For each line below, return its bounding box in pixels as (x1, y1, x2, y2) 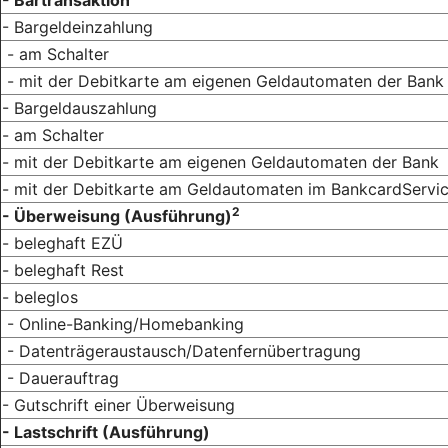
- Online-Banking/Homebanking (2, 313, 244, 334)
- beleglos (2, 286, 78, 307)
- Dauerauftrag (2, 367, 119, 388)
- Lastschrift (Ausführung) (2, 421, 210, 442)
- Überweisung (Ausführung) (2, 205, 232, 226)
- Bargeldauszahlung (2, 97, 157, 118)
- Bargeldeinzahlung (2, 16, 153, 37)
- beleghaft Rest (2, 259, 124, 280)
